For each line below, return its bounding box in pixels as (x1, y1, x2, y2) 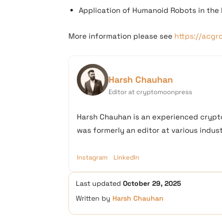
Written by (76, 194, 112, 203)
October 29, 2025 (123, 179, 181, 188)
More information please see (68, 31, 174, 41)
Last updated (76, 179, 123, 188)
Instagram (77, 153, 108, 162)
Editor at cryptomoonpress (109, 88, 192, 96)
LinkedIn (113, 153, 139, 162)
